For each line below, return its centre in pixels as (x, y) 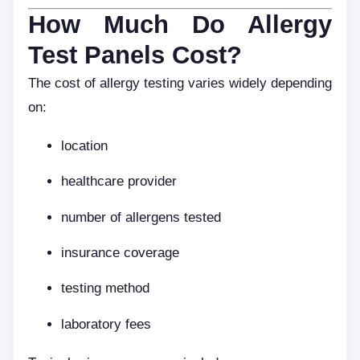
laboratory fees (106, 323)
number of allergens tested (141, 217)
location (85, 145)
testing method (106, 288)
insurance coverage (121, 252)
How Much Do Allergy (180, 25)
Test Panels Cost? (135, 55)
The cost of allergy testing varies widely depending (180, 83)
